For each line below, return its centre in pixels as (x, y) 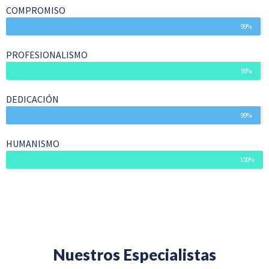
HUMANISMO (33, 144)
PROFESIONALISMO (47, 55)
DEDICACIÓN (32, 99)
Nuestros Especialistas (134, 255)
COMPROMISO (36, 11)
